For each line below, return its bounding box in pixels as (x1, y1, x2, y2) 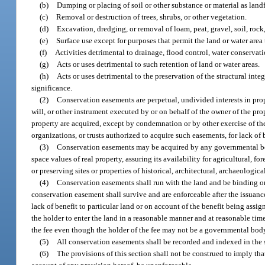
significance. (31, 83, 73, 92)
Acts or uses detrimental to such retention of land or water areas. (57, 59, 260, 69)
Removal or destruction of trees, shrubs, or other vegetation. (56, 12, 247, 21)
